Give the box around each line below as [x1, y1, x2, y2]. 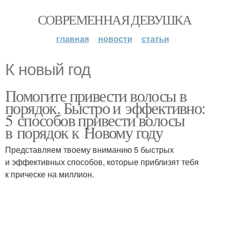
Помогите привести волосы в [5, 84, 187, 106]
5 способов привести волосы [5, 109, 185, 131]
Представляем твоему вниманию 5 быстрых [5, 144, 174, 155]
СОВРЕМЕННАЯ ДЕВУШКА [37, 11, 192, 28]
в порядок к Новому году [5, 121, 163, 143]
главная [56, 33, 89, 44]
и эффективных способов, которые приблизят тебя [5, 156, 199, 168]
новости [98, 33, 132, 44]
